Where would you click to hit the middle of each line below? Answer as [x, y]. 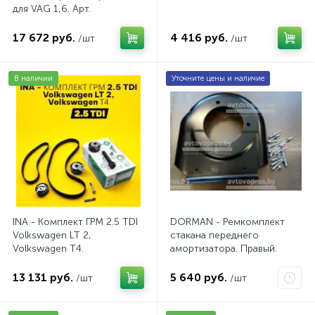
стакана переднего [214, 235]
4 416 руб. [199, 38]
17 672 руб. [44, 38]
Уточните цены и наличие [218, 78]
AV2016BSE [38, 22]
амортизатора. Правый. [224, 249]
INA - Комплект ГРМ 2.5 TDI [75, 222]
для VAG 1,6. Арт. [52, 9]
